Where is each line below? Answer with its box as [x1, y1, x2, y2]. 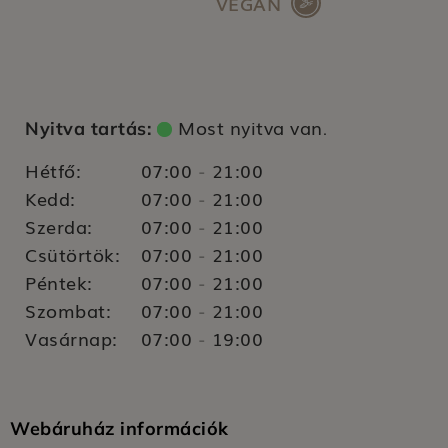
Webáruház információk [10, 417, 229, 441]
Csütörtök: [25, 241, 120, 268]
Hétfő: [25, 157, 81, 184]
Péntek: [25, 269, 93, 296]
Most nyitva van [178, 114, 323, 140]
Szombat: [25, 297, 111, 324]
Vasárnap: [25, 325, 118, 352]
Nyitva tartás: [25, 117, 157, 140]
